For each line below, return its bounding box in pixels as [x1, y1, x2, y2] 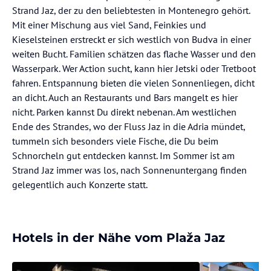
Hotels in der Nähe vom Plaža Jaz [12, 230, 225, 245]
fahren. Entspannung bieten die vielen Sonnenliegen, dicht [12, 77, 255, 89]
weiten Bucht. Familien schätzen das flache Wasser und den [12, 48, 256, 60]
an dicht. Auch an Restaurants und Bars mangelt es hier [12, 91, 238, 103]
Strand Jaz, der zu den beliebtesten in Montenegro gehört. [12, 4, 250, 16]
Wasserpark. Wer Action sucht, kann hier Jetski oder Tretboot [12, 62, 256, 74]
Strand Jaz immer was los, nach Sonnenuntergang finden [12, 164, 247, 176]
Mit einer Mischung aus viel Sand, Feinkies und [12, 19, 206, 31]
